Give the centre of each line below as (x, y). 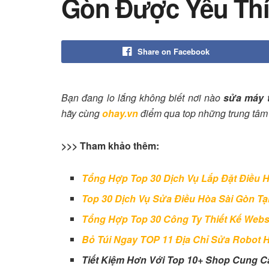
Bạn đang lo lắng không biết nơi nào (143, 98)
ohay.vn (120, 113)
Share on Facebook (173, 51)
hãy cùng (82, 113)
